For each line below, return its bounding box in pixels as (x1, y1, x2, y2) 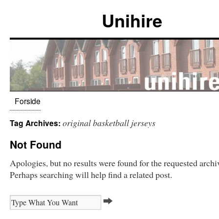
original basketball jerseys (63, 117, 155, 129)
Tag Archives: (10, 117, 63, 129)
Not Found (10, 137, 62, 152)
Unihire (102, 7, 162, 33)
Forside (15, 95, 41, 106)
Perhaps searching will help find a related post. (10, 169, 172, 180)
